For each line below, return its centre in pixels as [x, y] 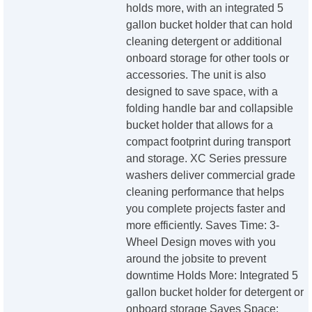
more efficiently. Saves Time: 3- [203, 226]
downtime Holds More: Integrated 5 [212, 276]
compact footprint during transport [209, 142]
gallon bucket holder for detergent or [215, 292]
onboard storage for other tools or [208, 58]
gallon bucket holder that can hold [210, 25]
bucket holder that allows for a [200, 125]
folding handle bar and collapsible [210, 109]
